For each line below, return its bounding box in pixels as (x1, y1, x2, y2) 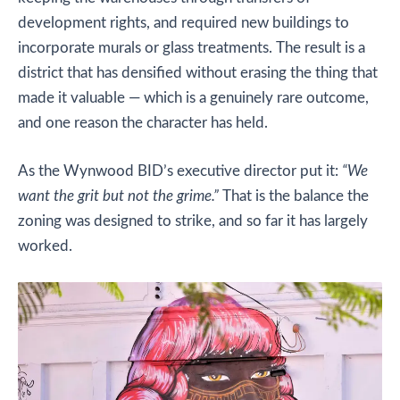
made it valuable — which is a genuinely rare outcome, (18, 90, 369, 105)
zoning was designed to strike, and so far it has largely (18, 213, 368, 229)
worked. (18, 238, 72, 254)
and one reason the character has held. (18, 115, 268, 130)
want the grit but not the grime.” (18, 188, 219, 204)
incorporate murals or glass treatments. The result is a (18, 40, 365, 55)
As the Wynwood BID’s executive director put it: (18, 163, 342, 179)
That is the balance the (219, 188, 369, 204)
